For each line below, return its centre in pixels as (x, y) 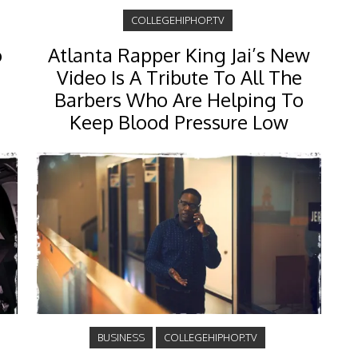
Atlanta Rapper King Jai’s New (179, 55)
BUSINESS (121, 337)
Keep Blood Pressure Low (179, 122)
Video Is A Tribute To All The (179, 78)
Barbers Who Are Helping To (179, 100)
